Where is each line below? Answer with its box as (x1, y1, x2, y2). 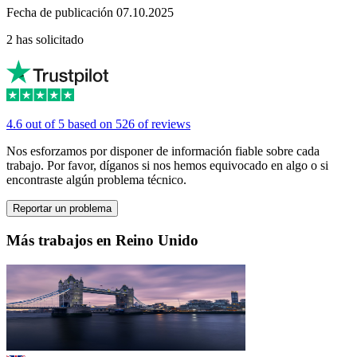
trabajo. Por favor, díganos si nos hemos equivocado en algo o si (6, 159, 328, 173)
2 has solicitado (6, 33, 84, 47)
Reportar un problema (13, 202, 112, 215)
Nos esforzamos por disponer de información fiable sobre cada (6, 144, 320, 159)
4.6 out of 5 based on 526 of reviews (6, 117, 190, 131)
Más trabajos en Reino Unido (6, 232, 198, 249)
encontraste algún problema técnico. (6, 173, 186, 187)
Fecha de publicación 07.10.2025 (6, 6, 174, 20)
